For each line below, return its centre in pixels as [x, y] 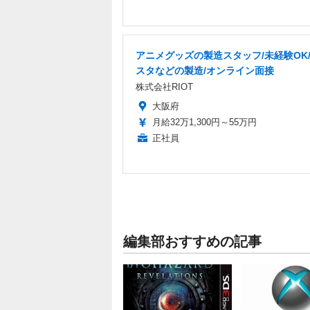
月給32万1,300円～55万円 [204, 122]
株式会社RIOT [164, 86]
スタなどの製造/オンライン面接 [205, 70]
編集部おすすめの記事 [192, 241]
